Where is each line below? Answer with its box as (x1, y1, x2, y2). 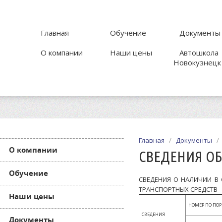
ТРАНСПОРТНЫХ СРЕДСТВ (139, 185, 218, 194)
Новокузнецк (173, 57, 221, 67)
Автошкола (179, 48, 219, 57)
